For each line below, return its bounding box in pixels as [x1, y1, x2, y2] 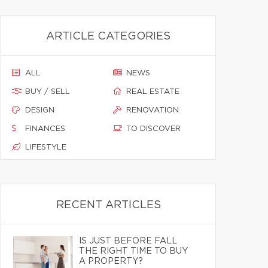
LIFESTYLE [25, 144, 66, 151]
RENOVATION [126, 106, 179, 114]
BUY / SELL [25, 88, 70, 96]
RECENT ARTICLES [56, 200, 161, 211]
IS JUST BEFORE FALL [79, 237, 177, 245]
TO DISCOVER [126, 125, 181, 133]
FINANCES [25, 125, 65, 133]
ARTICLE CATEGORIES [46, 31, 170, 42]
